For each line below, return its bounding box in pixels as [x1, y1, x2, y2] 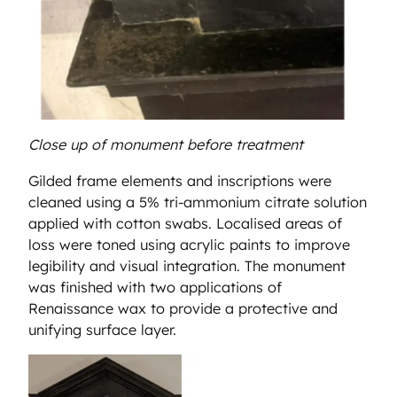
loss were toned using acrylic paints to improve [28, 235, 350, 253]
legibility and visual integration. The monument [28, 256, 346, 275]
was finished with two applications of [28, 277, 282, 296]
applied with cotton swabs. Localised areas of [28, 214, 342, 232]
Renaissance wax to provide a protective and [28, 299, 338, 317]
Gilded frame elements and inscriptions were [28, 171, 331, 190]
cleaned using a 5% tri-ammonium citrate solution [28, 192, 367, 211]
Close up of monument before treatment [28, 136, 303, 154]
